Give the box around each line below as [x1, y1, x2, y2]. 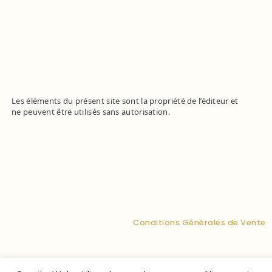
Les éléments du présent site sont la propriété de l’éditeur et [12, 95, 239, 107]
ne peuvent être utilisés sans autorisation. [12, 106, 170, 118]
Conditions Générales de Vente [133, 217, 266, 228]
